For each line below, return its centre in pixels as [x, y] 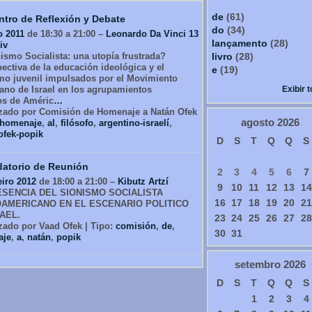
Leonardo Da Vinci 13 [152, 34]
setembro [258, 265]
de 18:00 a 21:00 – [77, 181]
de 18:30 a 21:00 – [65, 34]
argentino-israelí [134, 123]
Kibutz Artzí [143, 181]
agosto [258, 122]
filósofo [77, 123]
